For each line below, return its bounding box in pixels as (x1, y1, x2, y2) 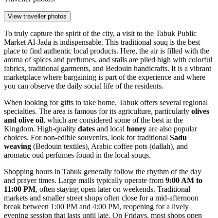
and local (95, 124, 127, 133)
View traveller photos (8, 12, 67, 20)
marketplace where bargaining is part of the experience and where (4, 73, 205, 81)
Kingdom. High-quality (4, 124, 78, 133)
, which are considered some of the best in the (43, 115, 183, 124)
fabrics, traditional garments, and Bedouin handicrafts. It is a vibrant (4, 64, 211, 73)
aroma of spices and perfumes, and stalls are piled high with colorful (4, 55, 212, 64)
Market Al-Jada (4, 37, 51, 46)
